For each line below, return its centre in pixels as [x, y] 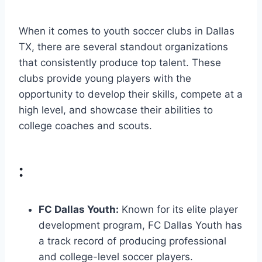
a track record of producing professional [132, 241]
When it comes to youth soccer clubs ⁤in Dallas [127, 31]
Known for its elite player [178, 209]
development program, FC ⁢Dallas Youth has [140, 225]
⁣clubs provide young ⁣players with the [105, 78]
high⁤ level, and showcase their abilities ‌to [116, 110]
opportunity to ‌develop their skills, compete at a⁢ [131, 94]
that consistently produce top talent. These [120, 62]
